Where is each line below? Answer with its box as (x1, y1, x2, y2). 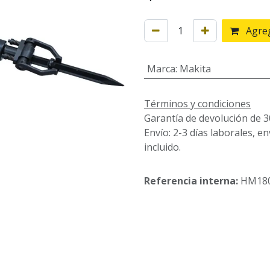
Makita (179, 62, 211, 75)
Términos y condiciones (144, 96, 251, 110)
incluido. (144, 140, 181, 154)
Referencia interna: (144, 174, 240, 187)
